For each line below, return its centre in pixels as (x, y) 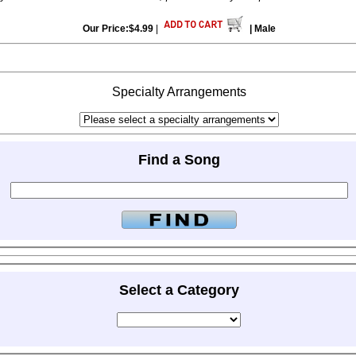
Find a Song (179, 159)
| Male (262, 29)
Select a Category (179, 290)
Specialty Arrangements (179, 92)
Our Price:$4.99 (118, 29)
